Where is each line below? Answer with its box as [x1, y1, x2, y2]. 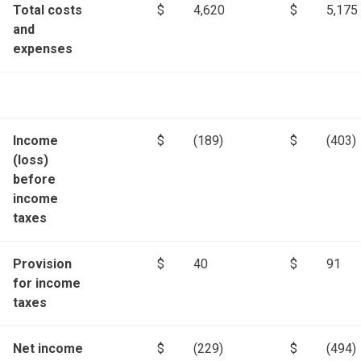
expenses [13, 41, 73, 57]
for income [13, 276, 81, 292]
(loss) [13, 152, 48, 168]
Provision [13, 256, 72, 272]
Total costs [13, 2, 82, 19]
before [13, 172, 56, 188]
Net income [13, 341, 83, 357]
